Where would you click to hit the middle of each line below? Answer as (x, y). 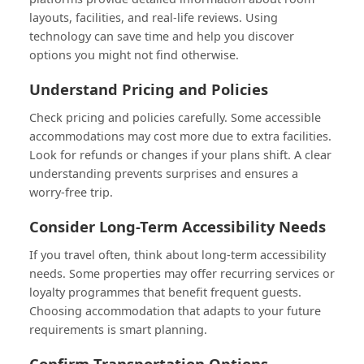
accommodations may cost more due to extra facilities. (180, 136)
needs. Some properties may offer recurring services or (182, 273)
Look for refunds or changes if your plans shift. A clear (180, 154)
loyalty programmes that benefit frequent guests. (165, 292)
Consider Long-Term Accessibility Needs (178, 226)
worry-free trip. (71, 192)
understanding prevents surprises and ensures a (164, 173)
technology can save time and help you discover (162, 36)
